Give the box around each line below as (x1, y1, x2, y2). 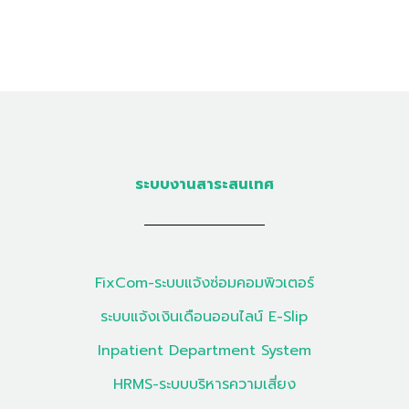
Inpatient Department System (97, 340, 311, 362)
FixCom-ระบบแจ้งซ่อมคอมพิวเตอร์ (94, 272, 314, 295)
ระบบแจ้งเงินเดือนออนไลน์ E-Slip (100, 306, 309, 329)
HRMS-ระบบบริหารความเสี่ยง (112, 373, 296, 396)
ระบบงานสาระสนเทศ (134, 173, 274, 196)
